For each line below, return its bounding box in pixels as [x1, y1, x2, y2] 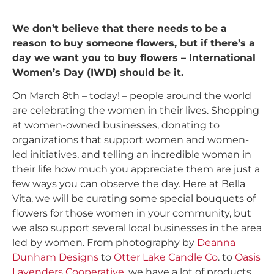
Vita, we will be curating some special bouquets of [12, 192, 256, 204]
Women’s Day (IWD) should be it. [12, 66, 187, 78]
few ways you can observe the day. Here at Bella [12, 177, 245, 190]
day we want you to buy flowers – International [12, 51, 256, 64]
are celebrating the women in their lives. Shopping [12, 104, 259, 116]
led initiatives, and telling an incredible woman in [12, 148, 251, 160]
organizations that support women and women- [12, 133, 249, 146]
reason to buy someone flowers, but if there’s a [12, 37, 255, 49]
